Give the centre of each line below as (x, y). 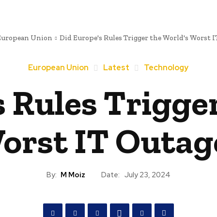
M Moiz (73, 175)
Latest (116, 68)
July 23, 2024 (147, 175)
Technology (166, 68)
